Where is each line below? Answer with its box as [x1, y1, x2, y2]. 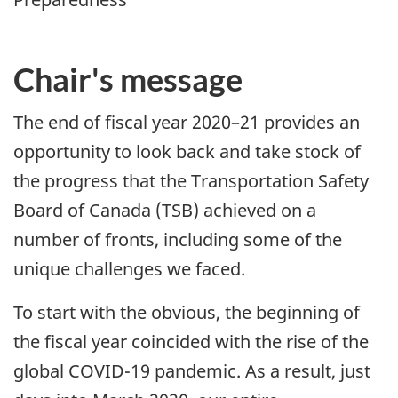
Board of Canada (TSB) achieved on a [13, 197, 316, 222]
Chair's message [13, 60, 243, 99]
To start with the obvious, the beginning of [13, 299, 360, 324]
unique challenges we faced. [13, 256, 245, 281]
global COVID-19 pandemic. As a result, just [13, 358, 370, 383]
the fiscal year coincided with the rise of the [13, 329, 369, 354]
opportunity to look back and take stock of [13, 139, 361, 163]
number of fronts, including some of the [13, 227, 342, 251]
